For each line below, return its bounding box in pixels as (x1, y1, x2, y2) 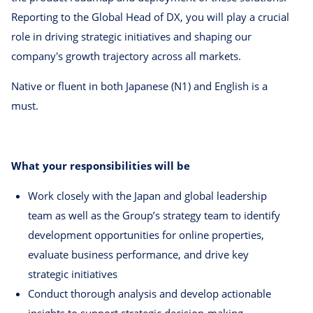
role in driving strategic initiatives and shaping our (11, 29, 252, 44)
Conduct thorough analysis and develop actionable (28, 286, 271, 301)
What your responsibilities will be (11, 159, 190, 173)
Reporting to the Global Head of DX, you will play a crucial (11, 10, 289, 24)
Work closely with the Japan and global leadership (28, 189, 267, 203)
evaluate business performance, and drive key (28, 247, 249, 262)
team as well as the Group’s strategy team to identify (28, 208, 280, 223)
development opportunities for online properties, (28, 228, 264, 242)
